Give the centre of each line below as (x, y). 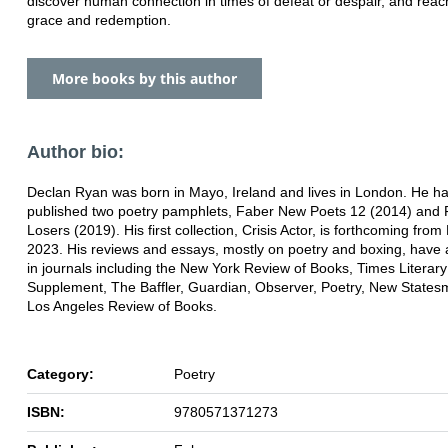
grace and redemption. (99, 19)
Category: (60, 373)
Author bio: (75, 151)
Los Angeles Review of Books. (122, 305)
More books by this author (144, 78)
